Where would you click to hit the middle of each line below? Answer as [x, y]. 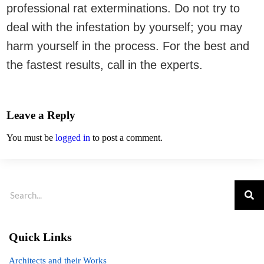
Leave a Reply [41, 115]
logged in [73, 138]
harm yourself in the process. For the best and [128, 46]
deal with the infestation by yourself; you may [124, 27]
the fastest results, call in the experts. [105, 65]
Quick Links [40, 237]
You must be [31, 138]
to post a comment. [126, 138]
